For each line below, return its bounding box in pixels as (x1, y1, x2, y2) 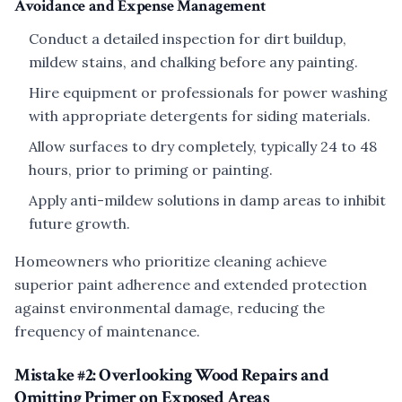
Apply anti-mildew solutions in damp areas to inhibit (29, 191, 386, 209)
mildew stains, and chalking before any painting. (29, 53, 358, 71)
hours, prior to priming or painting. (29, 161, 273, 179)
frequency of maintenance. (14, 322, 200, 340)
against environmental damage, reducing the (14, 299, 325, 317)
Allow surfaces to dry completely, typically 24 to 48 (29, 137, 377, 155)
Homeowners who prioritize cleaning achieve (14, 252, 327, 270)
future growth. (29, 214, 130, 232)
